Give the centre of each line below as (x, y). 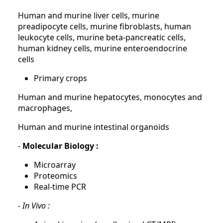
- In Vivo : (34, 206)
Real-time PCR (60, 187)
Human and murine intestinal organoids (94, 127)
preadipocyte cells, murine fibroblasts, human (105, 26)
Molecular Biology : (60, 146)
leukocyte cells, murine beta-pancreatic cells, (102, 37)
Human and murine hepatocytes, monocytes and (110, 97)
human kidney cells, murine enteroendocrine (103, 48)
